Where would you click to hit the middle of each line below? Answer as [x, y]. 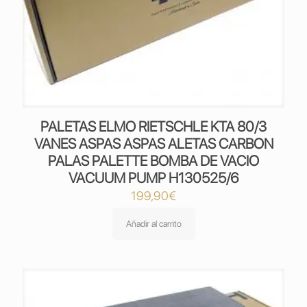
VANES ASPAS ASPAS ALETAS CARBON [153, 144]
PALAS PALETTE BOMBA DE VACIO [153, 161]
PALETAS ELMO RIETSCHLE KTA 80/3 [153, 126]
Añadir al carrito [153, 224]
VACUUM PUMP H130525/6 [153, 178]
